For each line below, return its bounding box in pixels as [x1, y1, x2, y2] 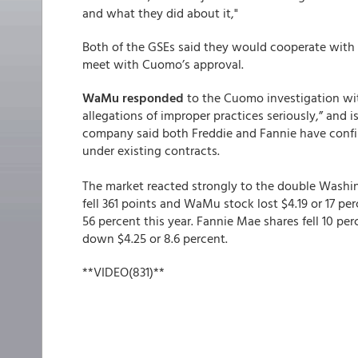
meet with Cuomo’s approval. [82, 54, 244, 74]
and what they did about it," [82, 3, 238, 22]
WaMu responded [82, 88, 184, 107]
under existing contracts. [82, 141, 220, 160]
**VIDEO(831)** [82, 262, 165, 281]
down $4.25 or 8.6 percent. [82, 229, 228, 248]
